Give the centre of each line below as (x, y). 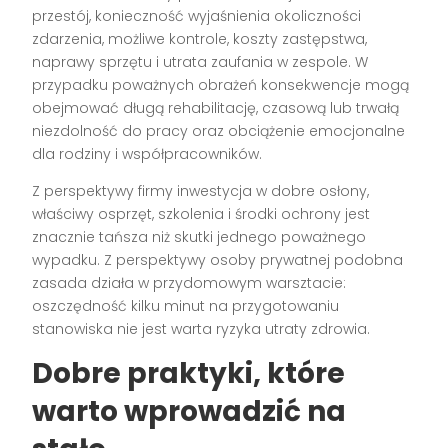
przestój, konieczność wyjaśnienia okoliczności (197, 16)
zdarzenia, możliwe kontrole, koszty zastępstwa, (200, 39)
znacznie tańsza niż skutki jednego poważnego (199, 237)
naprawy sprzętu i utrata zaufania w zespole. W (200, 62)
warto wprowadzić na (189, 412)
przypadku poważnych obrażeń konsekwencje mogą (221, 85)
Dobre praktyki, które (189, 374)
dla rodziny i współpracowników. (147, 154)
